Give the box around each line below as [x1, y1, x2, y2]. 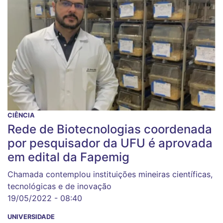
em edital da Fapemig [7, 150, 129, 165]
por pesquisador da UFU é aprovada [7, 136, 213, 151]
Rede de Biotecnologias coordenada [7, 122, 212, 137]
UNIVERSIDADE [7, 213, 55, 221]
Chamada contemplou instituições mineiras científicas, [7, 169, 213, 180]
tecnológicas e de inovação [7, 181, 111, 192]
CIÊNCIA [7, 111, 35, 119]
